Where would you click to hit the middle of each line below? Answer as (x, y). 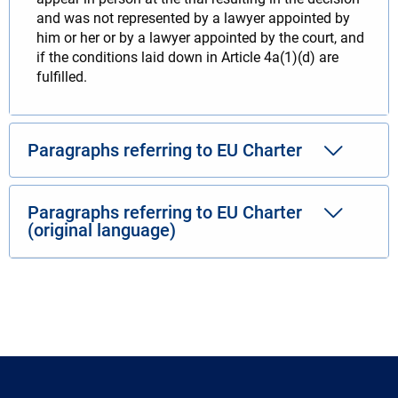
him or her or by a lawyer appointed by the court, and (200, 37)
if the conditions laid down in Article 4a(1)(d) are (187, 57)
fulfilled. (62, 76)
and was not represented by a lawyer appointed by (193, 18)
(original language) (102, 230)
